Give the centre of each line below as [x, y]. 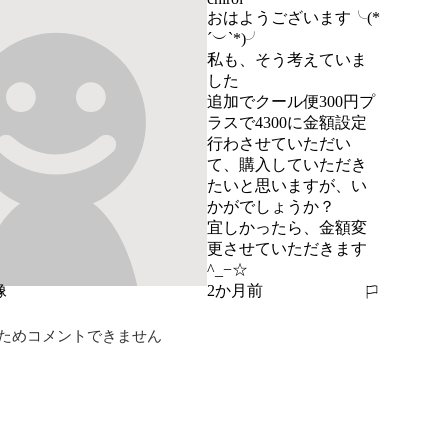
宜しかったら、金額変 [286, 227]
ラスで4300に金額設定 [286, 122]
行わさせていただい [278, 143]
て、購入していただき [286, 164]
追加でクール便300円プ [290, 101]
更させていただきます [286, 248]
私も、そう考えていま [286, 59]
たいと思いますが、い [286, 185]
